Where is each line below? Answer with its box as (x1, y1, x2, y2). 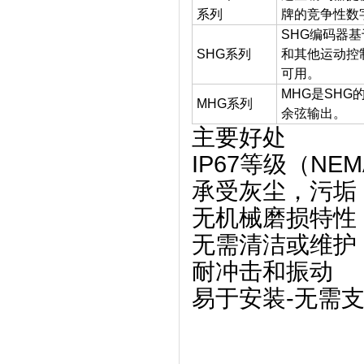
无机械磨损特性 (192, 205, 357, 231)
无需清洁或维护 (192, 232, 357, 258)
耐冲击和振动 (192, 258, 333, 284)
